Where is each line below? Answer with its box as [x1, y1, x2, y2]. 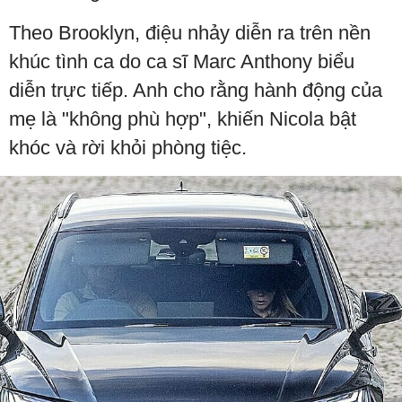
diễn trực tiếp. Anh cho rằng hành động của [9, 79, 382, 102]
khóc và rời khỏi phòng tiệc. [9, 136, 247, 160]
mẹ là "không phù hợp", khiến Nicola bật [9, 108, 356, 131]
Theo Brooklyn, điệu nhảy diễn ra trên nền [9, 22, 371, 45]
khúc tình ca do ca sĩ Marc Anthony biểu [9, 50, 354, 74]
